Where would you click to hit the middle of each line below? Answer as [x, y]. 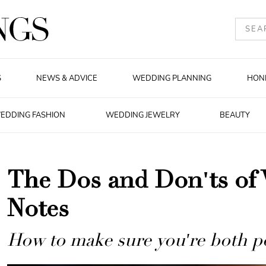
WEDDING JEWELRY [142, 115]
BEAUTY [235, 115]
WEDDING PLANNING [172, 78]
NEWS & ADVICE [66, 78]
